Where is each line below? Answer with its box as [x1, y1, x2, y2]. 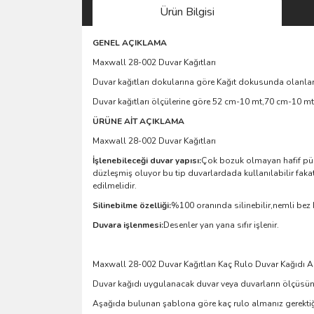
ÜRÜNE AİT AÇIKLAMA [93, 115, 184, 127]
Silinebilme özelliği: [93, 199, 171, 211]
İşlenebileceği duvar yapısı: [93, 154, 201, 166]
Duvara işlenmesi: [93, 219, 163, 231]
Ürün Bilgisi [160, 4, 214, 20]
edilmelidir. [93, 179, 137, 191]
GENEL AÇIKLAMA [93, 36, 167, 48]
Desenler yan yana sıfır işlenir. [163, 219, 279, 231]
